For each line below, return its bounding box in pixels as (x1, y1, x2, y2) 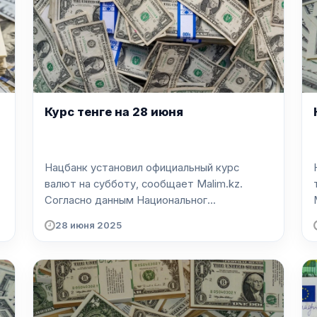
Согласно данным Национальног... (45, 193, 216, 207)
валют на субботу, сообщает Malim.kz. (45, 177, 243, 190)
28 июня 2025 (55, 219, 122, 231)
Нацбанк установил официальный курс (45, 161, 239, 174)
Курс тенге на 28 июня (45, 105, 183, 120)
